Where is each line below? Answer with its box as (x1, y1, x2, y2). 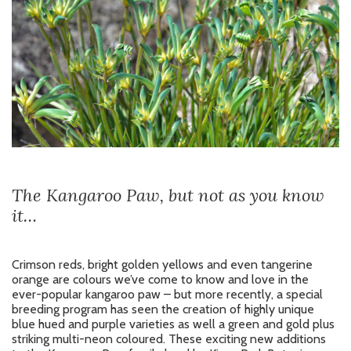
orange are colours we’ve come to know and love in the (12, 271, 309, 287)
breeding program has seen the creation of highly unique (12, 301, 314, 317)
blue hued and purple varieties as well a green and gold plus (12, 316, 335, 331)
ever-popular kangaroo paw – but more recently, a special (12, 286, 323, 302)
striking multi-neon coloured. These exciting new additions (12, 331, 326, 346)
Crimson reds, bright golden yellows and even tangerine (12, 256, 313, 272)
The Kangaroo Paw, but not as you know (12, 183, 324, 206)
